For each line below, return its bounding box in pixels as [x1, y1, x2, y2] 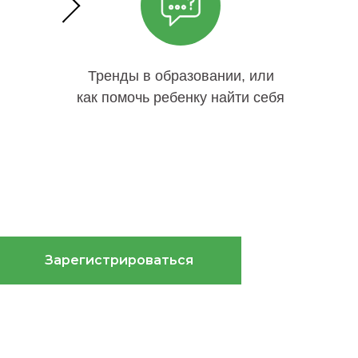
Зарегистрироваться [45, 252, 193, 268]
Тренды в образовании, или [87, 68, 274, 84]
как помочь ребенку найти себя [77, 89, 284, 105]
